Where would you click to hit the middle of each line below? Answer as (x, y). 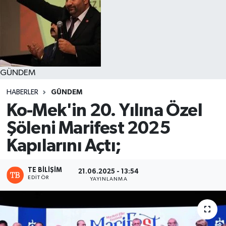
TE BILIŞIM (45, 171)
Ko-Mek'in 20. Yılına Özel (104, 111)
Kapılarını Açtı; (63, 146)
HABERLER (22, 92)
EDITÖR (38, 178)
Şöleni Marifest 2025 (88, 129)
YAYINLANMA (108, 179)
